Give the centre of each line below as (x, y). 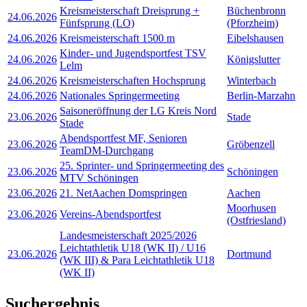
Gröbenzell (251, 144)
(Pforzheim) (253, 23)
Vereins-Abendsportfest (110, 214)
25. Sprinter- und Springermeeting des (142, 165)
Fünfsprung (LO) (97, 23)
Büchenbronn (256, 10)
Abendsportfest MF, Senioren (123, 138)
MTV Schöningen (99, 177)
